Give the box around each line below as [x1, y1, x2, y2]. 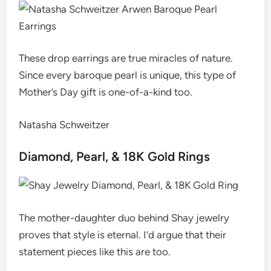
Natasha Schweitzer [19, 118, 110, 131]
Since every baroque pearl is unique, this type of [19, 69, 237, 81]
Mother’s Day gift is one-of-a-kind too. [19, 86, 193, 98]
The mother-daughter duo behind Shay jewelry [19, 211, 230, 224]
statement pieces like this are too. [19, 245, 171, 258]
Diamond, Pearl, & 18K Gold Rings [19, 149, 211, 164]
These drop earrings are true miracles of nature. [19, 52, 233, 64]
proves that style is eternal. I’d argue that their [19, 228, 227, 241]
